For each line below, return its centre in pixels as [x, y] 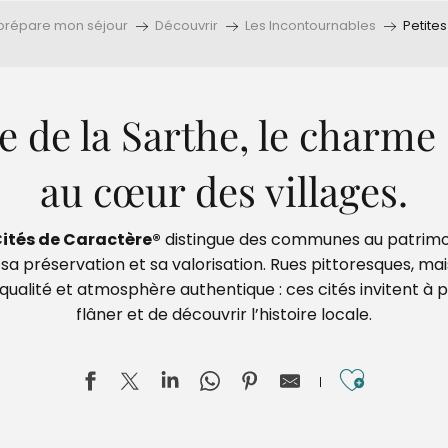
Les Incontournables [310, 25]
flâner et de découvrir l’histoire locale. [224, 314]
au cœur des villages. [224, 190]
